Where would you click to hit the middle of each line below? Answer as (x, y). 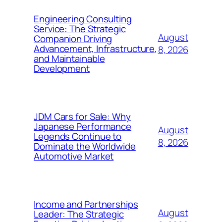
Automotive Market (74, 156)
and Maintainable (69, 58)
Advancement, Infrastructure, (96, 49)
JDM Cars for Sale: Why (82, 116)
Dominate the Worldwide (85, 146)
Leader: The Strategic (79, 214)
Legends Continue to (78, 136)
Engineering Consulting (83, 19)
